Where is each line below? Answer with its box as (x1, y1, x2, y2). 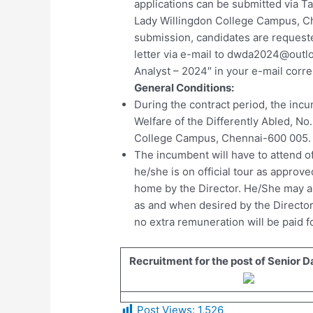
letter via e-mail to (134, 47, 228, 61)
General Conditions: (134, 80, 235, 94)
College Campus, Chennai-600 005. (134, 131, 312, 145)
